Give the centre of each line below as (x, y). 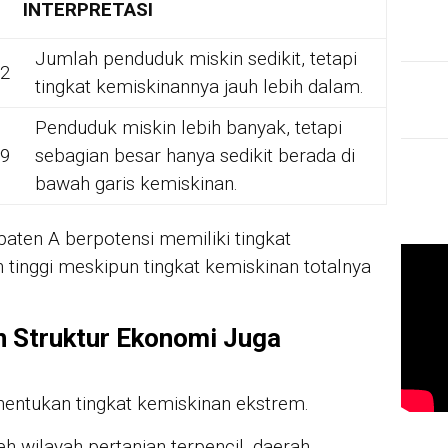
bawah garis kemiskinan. (136, 184)
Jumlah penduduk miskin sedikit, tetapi (196, 59)
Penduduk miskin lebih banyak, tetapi (188, 128)
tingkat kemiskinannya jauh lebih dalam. (199, 87)
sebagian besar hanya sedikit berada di (195, 156)
